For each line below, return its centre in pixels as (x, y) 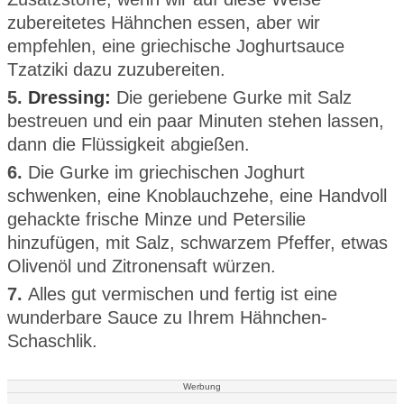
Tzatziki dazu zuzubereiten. (116, 69)
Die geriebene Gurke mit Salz (231, 97)
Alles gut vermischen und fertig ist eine (183, 294)
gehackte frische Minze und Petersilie (156, 219)
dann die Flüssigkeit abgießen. (129, 144)
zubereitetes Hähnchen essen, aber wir (164, 22)
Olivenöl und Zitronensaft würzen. (142, 266)
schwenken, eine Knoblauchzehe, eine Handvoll (197, 195)
